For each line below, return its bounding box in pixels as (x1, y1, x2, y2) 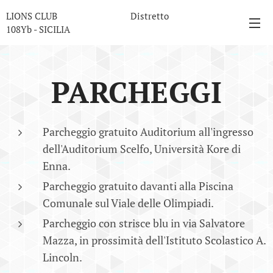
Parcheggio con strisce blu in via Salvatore (43, 216, 245, 230)
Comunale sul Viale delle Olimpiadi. (43, 196, 214, 210)
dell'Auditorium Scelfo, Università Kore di (43, 141, 241, 156)
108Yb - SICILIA (6, 23, 70, 35)
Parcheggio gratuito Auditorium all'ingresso (43, 124, 253, 139)
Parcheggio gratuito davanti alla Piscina (43, 179, 233, 193)
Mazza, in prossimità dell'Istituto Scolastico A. (43, 233, 266, 247)
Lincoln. (43, 250, 84, 264)
